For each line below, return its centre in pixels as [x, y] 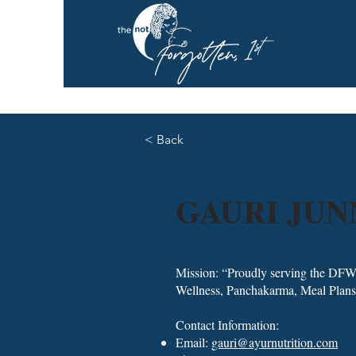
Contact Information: [227, 325]
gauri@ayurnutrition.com [275, 342]
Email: [193, 342]
